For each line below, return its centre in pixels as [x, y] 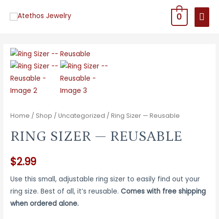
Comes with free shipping [164, 191]
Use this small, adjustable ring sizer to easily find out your [105, 179]
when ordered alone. [45, 203]
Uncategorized [82, 115]
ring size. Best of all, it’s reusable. [66, 191]
